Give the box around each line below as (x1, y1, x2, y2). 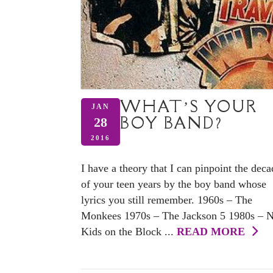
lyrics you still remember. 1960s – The (81, 194, 252, 207)
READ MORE (177, 225, 251, 238)
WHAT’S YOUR (120, 96, 258, 116)
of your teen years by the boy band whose (81, 178, 266, 191)
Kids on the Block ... (81, 225, 177, 238)
